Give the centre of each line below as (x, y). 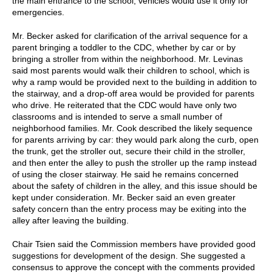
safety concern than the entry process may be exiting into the (129, 209)
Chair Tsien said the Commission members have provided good (134, 244)
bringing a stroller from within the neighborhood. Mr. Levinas (127, 59)
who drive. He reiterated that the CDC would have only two (124, 105)
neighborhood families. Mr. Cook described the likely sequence (132, 128)
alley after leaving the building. (70, 220)
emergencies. (38, 12)
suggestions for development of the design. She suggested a (129, 255)
